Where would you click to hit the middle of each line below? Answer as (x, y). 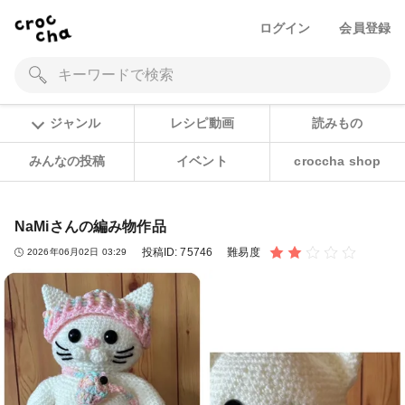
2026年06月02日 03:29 (77, 252)
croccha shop (338, 161)
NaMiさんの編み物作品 (90, 226)
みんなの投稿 (67, 161)
